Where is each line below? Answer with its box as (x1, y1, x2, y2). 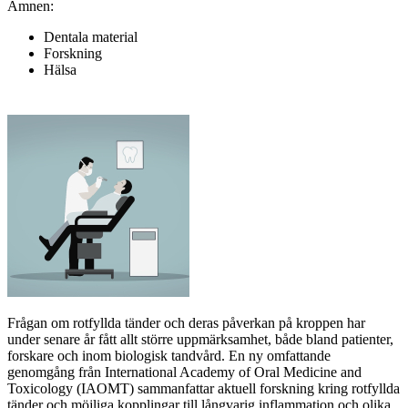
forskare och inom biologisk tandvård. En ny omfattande (7, 347, 331, 363)
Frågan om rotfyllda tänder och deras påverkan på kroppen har (7, 314, 365, 331)
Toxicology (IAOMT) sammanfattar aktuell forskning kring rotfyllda (7, 380, 400, 396)
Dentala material (44, 28, 138, 45)
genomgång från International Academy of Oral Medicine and (7, 363, 362, 380)
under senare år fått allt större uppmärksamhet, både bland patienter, (7, 331, 393, 347)
